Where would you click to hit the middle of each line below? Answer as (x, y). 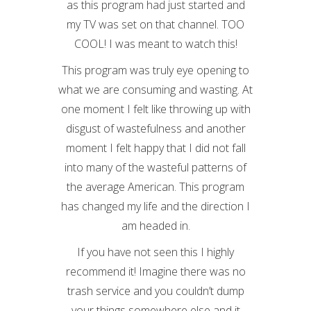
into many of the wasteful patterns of (155, 167)
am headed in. (155, 226)
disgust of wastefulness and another (155, 128)
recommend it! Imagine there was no (155, 271)
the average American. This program (155, 187)
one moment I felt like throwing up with (155, 109)
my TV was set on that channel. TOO (155, 24)
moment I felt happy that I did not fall (155, 148)
